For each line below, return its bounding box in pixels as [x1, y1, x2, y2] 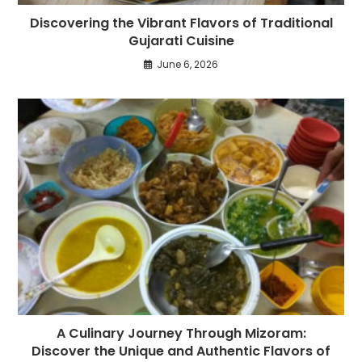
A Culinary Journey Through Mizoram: [56, 324, 306, 343]
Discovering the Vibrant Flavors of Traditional [29, 13, 333, 32]
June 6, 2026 [157, 57, 218, 71]
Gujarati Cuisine [128, 31, 234, 50]
